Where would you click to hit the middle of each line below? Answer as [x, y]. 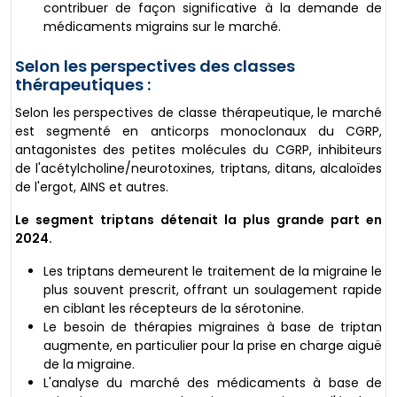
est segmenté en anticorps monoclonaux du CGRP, [198, 132]
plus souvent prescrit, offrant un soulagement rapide [213, 290]
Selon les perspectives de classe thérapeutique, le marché [198, 113]
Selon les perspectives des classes [155, 66]
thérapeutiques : [83, 85]
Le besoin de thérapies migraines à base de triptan [213, 327]
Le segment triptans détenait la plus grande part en [198, 220]
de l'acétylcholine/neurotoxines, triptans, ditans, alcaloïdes [198, 169]
